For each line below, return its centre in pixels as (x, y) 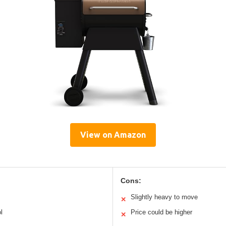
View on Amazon (113, 135)
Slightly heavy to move (164, 197)
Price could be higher (161, 212)
